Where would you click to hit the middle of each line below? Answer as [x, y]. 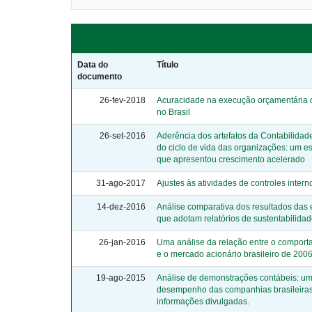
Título [167, 64]
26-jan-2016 [122, 242]
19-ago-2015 [121, 278]
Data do [93, 64]
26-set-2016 [123, 135]
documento [100, 76]
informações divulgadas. [203, 301]
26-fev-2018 [123, 100]
